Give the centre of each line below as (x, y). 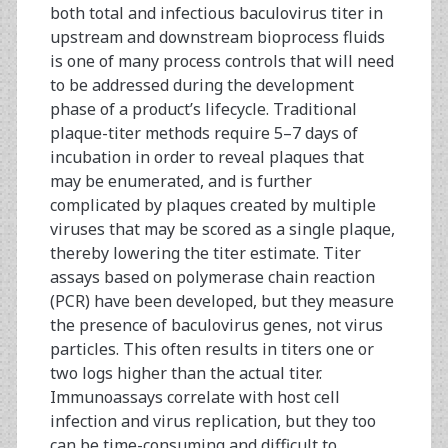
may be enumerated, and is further (180, 181)
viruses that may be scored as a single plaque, (222, 229)
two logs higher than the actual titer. (185, 373)
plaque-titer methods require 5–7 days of (203, 133)
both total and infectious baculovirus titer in (216, 13)
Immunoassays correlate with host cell (194, 397)
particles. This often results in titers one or (211, 349)
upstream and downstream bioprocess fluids (217, 37)
